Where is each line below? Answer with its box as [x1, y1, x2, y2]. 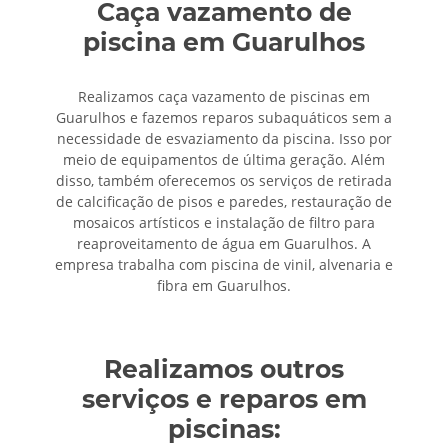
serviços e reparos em [81, 384, 367, 415]
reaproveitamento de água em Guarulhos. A [77, 234, 371, 254]
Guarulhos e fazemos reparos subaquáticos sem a [56, 108, 392, 128]
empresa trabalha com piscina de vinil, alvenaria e [55, 255, 393, 275]
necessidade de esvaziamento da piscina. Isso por [56, 129, 392, 149]
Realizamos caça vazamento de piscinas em [78, 87, 370, 107]
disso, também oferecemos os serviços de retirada [56, 171, 392, 191]
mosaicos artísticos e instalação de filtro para [73, 213, 375, 233]
